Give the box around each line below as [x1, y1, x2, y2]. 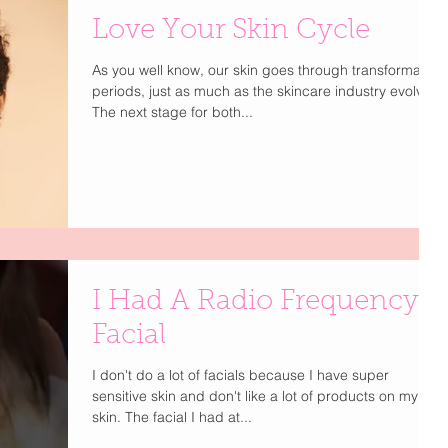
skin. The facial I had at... [92, 408, 252, 427]
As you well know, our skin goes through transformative [92, 61, 443, 79]
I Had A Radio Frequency [92, 288, 419, 317]
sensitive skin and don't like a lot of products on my [92, 387, 418, 406]
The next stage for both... [92, 103, 253, 121]
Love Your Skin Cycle [92, 17, 370, 45]
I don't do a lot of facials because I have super [92, 366, 389, 385]
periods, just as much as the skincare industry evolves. [92, 82, 442, 100]
